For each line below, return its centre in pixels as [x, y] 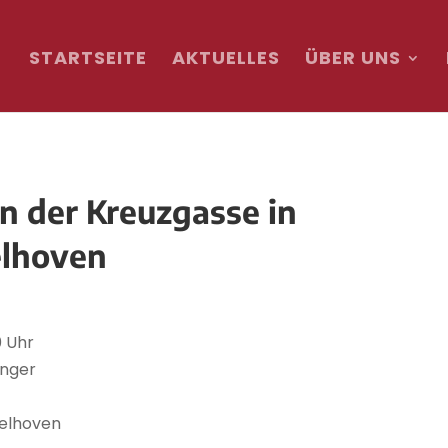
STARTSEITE [87, 57]
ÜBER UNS [352, 57]
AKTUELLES [225, 57]
